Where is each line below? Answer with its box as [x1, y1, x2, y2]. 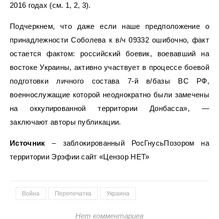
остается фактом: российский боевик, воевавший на [10, 49, 209, 58]
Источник [10, 139, 45, 148]
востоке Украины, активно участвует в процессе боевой [10, 63, 209, 72]
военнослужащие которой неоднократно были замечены [10, 90, 209, 99]
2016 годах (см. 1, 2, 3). [10, 1, 91, 10]
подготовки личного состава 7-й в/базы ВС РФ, [10, 77, 209, 86]
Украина [107, 190, 130, 197]
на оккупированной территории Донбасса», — [10, 104, 209, 113]
